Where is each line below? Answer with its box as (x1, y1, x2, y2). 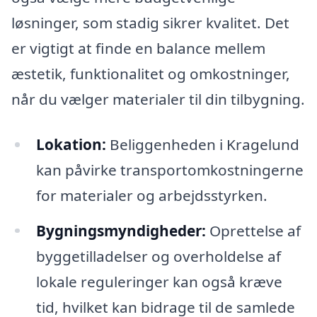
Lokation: (35, 134, 106, 154)
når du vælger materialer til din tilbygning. (11, 88, 305, 109)
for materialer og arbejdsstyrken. (35, 185, 267, 205)
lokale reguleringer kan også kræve (35, 271, 282, 292)
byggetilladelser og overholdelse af (35, 246, 281, 266)
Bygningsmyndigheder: (35, 220, 206, 241)
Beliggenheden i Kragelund (105, 134, 299, 154)
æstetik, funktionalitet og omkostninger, (11, 63, 290, 83)
